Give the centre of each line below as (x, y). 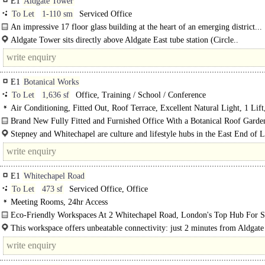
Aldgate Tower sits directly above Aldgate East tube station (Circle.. (125, 40)
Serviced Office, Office (107, 189)
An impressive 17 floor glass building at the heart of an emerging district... (136, 27)
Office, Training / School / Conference (140, 95)
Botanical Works (51, 82)
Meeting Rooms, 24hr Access (59, 202)
